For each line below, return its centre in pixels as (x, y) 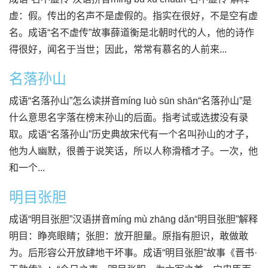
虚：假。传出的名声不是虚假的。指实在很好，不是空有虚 (133, 16)
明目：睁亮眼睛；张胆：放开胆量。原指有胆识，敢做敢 (129, 236)
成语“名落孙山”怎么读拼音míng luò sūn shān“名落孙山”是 (130, 101)
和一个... (27, 168)
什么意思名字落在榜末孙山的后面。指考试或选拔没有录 (129, 118)
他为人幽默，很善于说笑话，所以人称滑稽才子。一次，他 (133, 151)
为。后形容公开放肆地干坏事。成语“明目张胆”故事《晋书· (133, 253)
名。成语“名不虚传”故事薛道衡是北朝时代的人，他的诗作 (132, 33)
